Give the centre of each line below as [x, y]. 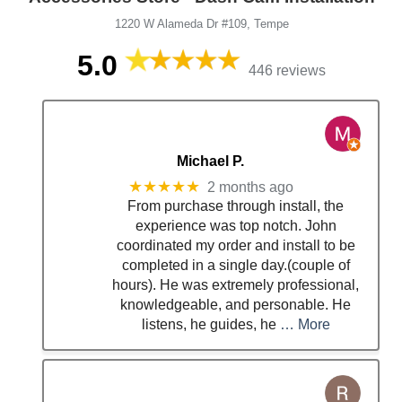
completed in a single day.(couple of [236, 266]
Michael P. [211, 161]
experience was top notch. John [236, 226]
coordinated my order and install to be [236, 246]
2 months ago [250, 187]
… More [305, 325]
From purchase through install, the [236, 206]
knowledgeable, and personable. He [236, 305]
